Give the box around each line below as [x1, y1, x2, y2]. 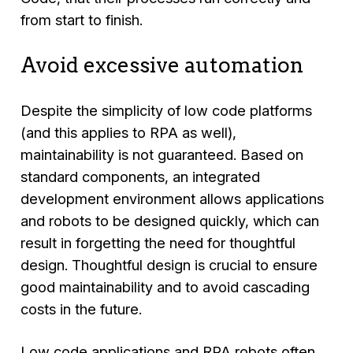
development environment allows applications [20, 189, 325, 207]
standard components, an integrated [20, 167, 261, 185]
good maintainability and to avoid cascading [20, 277, 310, 295]
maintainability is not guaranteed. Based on [20, 145, 304, 163]
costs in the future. [20, 299, 143, 318]
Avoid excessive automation [20, 52, 304, 77]
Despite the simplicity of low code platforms [20, 101, 313, 119]
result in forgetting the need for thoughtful [20, 233, 296, 251]
